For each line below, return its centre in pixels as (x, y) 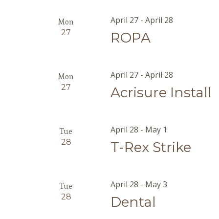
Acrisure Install (161, 92)
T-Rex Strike (151, 147)
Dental (133, 202)
